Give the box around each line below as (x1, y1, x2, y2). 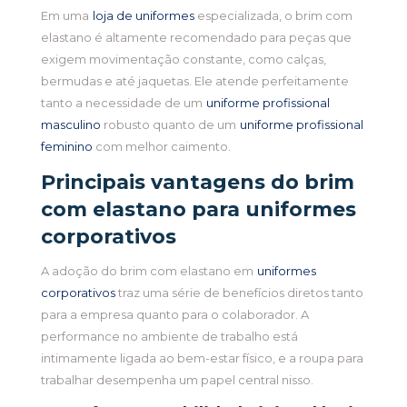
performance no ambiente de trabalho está (40, 329, 298, 344)
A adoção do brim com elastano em (40, 263, 253, 279)
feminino (40, 139, 93, 154)
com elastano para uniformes (40, 197, 356, 223)
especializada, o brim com (194, 8, 352, 24)
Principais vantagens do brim (40, 170, 354, 195)
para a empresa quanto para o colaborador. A (40, 307, 309, 323)
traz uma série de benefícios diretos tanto (114, 285, 363, 301)
